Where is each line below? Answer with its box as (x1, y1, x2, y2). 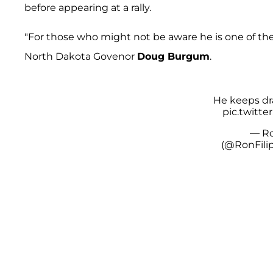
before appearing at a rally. (24, 1, 151, 13)
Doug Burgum (137, 50, 210, 62)
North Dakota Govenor (24, 50, 137, 62)
